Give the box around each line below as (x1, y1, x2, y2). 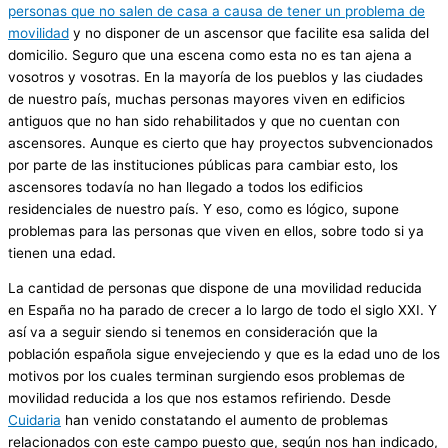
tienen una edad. (8, 244, 116, 261)
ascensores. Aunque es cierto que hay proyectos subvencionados (8, 134, 433, 151)
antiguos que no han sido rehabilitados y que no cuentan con (8, 112, 400, 129)
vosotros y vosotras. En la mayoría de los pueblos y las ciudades (8, 68, 423, 85)
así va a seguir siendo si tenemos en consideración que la (8, 324, 378, 341)
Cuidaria (8, 412, 61, 429)
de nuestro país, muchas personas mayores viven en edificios (8, 90, 405, 107)
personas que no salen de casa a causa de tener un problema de (8, 2, 425, 19)
